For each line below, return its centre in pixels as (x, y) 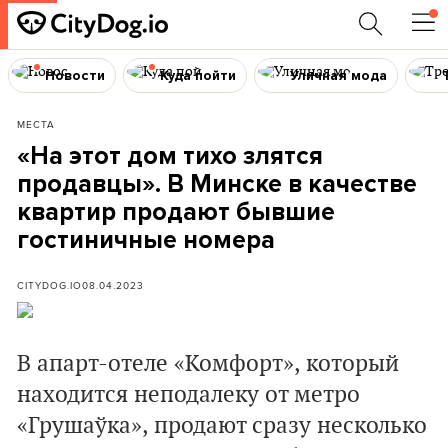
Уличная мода (339, 75)
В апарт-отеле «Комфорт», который (208, 364)
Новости (74, 75)
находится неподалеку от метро (188, 395)
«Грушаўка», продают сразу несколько (222, 426)
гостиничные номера (146, 240)
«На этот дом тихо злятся (170, 156)
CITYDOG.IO (49, 285)
